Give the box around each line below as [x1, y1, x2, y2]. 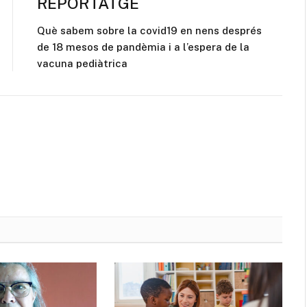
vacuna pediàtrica [37, 57, 127, 69]
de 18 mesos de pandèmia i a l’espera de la [37, 40, 249, 53]
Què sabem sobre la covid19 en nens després [37, 24, 262, 36]
